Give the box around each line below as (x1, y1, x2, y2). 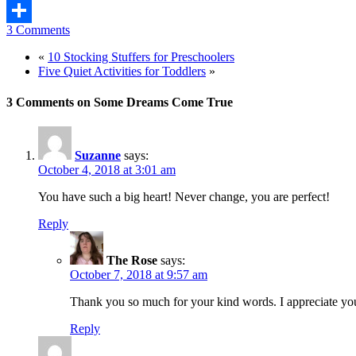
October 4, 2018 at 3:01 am (38, 163, 176, 177)
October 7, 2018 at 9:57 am (70, 268, 207, 282)
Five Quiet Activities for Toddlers (38, 64, 206, 78)
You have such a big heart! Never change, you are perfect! (38, 190, 330, 204)
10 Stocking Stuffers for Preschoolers (48, 49, 234, 64)
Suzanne (75, 149, 121, 163)
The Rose (106, 253, 157, 268)
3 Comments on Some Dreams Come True (6, 95, 233, 110)
